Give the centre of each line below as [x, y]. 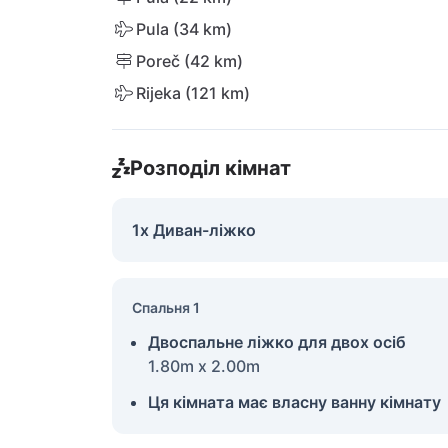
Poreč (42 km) [189, 61]
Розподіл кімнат [210, 168]
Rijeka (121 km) [193, 93]
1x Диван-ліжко [194, 230]
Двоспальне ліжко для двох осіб [277, 342]
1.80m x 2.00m [204, 366]
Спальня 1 [166, 307]
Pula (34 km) [184, 29]
